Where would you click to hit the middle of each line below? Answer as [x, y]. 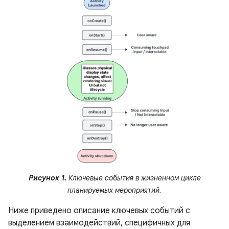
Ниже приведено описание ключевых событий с [99, 211]
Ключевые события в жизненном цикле [133, 178]
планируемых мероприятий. [114, 190]
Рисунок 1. [47, 178]
